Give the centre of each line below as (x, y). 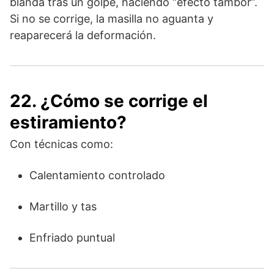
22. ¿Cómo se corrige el (109, 101)
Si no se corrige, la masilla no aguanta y (112, 18)
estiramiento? (68, 122)
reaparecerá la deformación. (83, 35)
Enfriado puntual (72, 237)
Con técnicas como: (61, 144)
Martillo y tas (63, 206)
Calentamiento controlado (97, 175)
